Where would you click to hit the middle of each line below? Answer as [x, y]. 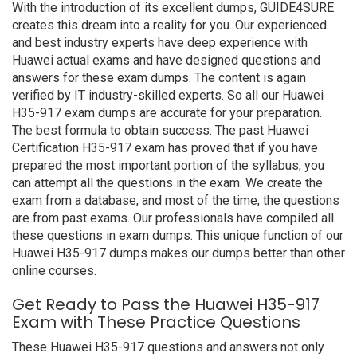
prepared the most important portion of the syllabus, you [168, 165]
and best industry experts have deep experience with [160, 43]
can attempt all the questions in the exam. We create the [167, 183]
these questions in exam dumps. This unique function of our [178, 235]
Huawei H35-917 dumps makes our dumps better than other [178, 253]
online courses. [54, 271]
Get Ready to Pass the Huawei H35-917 [166, 304]
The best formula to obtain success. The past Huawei [160, 130]
